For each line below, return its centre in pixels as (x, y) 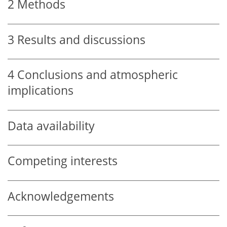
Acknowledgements (61, 196)
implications (41, 91)
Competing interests (63, 161)
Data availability (51, 126)
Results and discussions (81, 40)
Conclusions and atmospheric (98, 75)
